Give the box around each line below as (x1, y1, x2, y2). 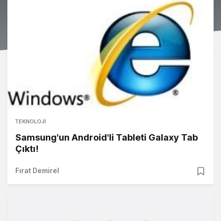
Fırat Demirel (15, 166, 59, 175)
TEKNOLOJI (15, 117, 46, 125)
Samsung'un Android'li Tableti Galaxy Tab (15, 132, 198, 143)
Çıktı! (15, 143, 38, 154)
